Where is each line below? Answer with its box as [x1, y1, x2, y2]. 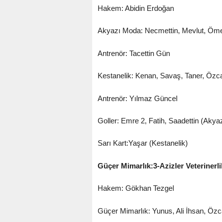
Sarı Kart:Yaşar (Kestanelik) [97, 139, 188, 148]
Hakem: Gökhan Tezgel [97, 184, 174, 193]
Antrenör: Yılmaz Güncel [97, 94, 177, 103]
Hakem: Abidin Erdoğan [97, 4, 174, 13]
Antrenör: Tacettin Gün [97, 49, 170, 57]
